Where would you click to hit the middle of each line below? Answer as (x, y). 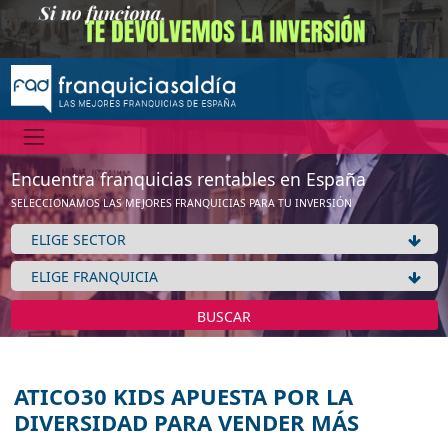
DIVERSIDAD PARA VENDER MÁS (186, 422)
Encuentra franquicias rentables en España (188, 179)
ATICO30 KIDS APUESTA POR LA (183, 396)
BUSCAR (224, 317)
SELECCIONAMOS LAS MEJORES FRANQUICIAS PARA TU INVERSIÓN (181, 203)
